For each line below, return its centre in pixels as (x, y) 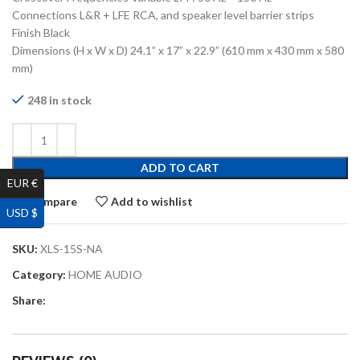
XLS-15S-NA (72, 249)
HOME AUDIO (105, 275)
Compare (52, 201)
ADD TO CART (180, 168)
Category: (39, 275)
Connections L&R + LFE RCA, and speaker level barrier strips (163, 15)
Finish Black (41, 33)
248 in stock (59, 100)
